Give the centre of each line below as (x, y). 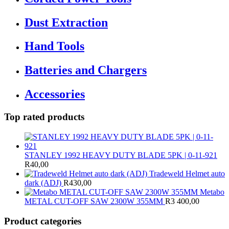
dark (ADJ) (43, 182)
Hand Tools (54, 46)
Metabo (212, 192)
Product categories (43, 221)
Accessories (55, 94)
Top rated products (44, 117)
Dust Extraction (66, 22)
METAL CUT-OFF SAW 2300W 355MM (94, 201)
